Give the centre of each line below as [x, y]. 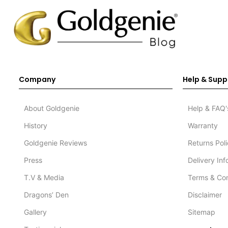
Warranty [203, 126]
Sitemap [202, 212]
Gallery [35, 212]
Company [37, 80]
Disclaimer [205, 195]
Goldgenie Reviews [55, 143]
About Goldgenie [51, 108]
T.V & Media [44, 178]
